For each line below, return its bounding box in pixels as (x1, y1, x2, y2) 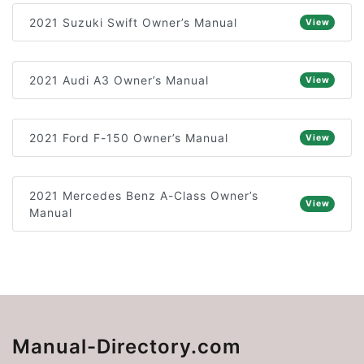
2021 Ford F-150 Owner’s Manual (29, 131, 228, 145)
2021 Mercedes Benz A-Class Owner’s (29, 188, 258, 202)
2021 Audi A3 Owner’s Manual (29, 73, 209, 87)
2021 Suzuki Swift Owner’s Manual (29, 15, 237, 29)
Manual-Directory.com (12, 335, 241, 358)
